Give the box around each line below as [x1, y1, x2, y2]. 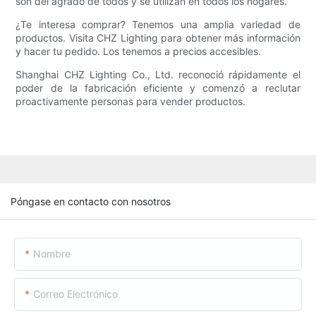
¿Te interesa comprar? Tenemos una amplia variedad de [16, 18, 300, 31]
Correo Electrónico [33, 287, 118, 300]
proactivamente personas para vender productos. [16, 95, 246, 108]
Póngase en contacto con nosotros [11, 195, 171, 207]
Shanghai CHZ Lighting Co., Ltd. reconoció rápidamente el [16, 68, 300, 81]
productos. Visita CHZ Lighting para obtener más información [16, 32, 300, 44]
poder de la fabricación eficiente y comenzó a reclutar [16, 82, 300, 95]
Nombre [33, 247, 71, 260]
